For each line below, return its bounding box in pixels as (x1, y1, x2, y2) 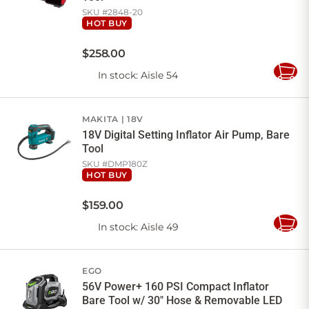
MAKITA (82, 114, 119, 125)
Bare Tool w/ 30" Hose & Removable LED (82, 294, 282, 308)
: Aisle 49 (136, 221, 179, 234)
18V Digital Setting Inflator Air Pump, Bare (82, 128, 290, 142)
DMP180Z (108, 159, 148, 170)
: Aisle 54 (136, 69, 178, 82)
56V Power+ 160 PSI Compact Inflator (82, 280, 269, 294)
